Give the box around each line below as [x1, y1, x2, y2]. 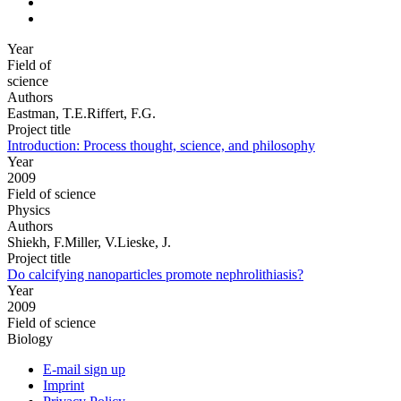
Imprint [43, 377, 84, 393]
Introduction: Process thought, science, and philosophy [7, 137, 315, 153]
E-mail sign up [43, 361, 125, 377]
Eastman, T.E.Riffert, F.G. [7, 105, 156, 121]
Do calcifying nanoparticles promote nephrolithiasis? [7, 266, 303, 282]
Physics [7, 201, 50, 218]
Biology [7, 330, 53, 346]
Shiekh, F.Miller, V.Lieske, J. [7, 234, 171, 250]
